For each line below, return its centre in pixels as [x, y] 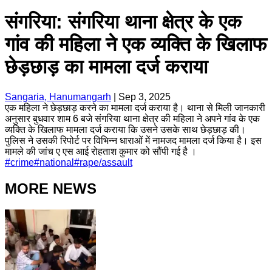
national [57, 162]
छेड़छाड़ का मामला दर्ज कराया [106, 67]
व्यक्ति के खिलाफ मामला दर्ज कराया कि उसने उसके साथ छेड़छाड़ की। [125, 129]
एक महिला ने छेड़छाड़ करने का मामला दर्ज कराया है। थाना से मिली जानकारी [135, 107]
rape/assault [106, 162]
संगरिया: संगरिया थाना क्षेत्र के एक [123, 22]
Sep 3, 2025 [144, 97]
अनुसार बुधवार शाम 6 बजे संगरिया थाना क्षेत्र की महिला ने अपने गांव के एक [132, 118]
